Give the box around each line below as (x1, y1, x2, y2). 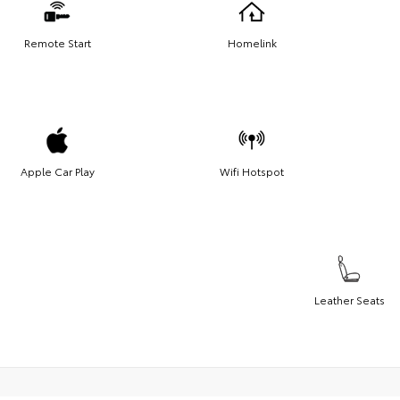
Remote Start (23, 35, 91, 51)
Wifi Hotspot (220, 163, 284, 179)
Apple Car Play (20, 163, 95, 179)
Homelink (227, 35, 277, 51)
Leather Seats (313, 292, 385, 308)
